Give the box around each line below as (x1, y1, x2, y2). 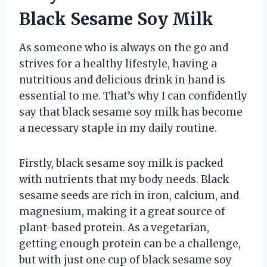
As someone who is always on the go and (19, 41, 228, 54)
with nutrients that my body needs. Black (19, 172, 229, 186)
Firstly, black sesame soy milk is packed (19, 156, 223, 170)
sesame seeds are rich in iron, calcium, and (19, 188, 239, 202)
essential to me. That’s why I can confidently (19, 89, 247, 103)
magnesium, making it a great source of (19, 204, 225, 218)
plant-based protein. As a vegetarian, (19, 221, 209, 234)
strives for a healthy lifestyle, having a (19, 57, 217, 70)
